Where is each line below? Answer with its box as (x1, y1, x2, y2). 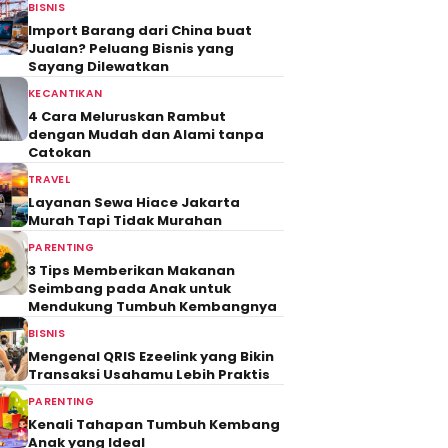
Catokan (28, 143, 91, 162)
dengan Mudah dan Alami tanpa (28, 125, 264, 144)
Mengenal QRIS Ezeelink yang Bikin (28, 347, 274, 366)
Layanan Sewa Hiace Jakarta (28, 193, 240, 212)
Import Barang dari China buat (28, 21, 252, 40)
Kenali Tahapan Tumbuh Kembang (28, 415, 280, 434)
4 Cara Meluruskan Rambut (28, 107, 226, 126)
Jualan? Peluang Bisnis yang (28, 39, 234, 58)
